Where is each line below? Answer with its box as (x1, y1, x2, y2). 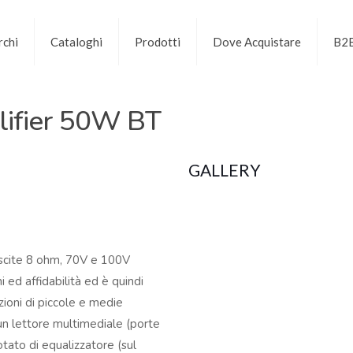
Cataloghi (50, 34, 102, 49)
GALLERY (188, 160, 261, 180)
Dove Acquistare (212, 34, 301, 49)
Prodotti (134, 34, 180, 49)
